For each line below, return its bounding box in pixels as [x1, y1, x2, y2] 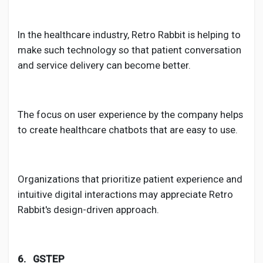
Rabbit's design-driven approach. [18, 204, 159, 215]
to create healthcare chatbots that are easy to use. [18, 124, 238, 136]
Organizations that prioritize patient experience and [18, 173, 242, 185]
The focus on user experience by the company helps [18, 109, 243, 120]
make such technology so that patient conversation [18, 44, 241, 56]
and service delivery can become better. [18, 59, 191, 71]
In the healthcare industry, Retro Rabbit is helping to [18, 29, 241, 41]
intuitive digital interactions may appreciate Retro [18, 188, 233, 200]
